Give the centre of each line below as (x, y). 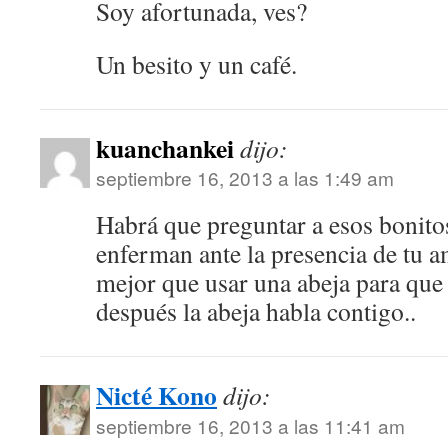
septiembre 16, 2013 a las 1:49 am (245, 177)
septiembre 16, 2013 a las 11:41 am (250, 425)
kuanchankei (165, 147)
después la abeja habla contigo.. (256, 310)
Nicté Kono (156, 394)
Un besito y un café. (196, 63)
